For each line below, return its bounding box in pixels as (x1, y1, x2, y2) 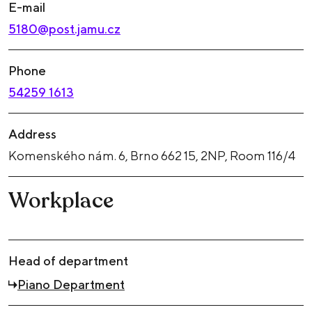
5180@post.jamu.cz (8, 22, 120, 37)
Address (8, 127, 56, 142)
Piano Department (17, 276, 125, 292)
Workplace (8, 187, 114, 216)
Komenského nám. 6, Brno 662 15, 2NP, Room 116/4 (8, 148, 295, 164)
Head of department (8, 253, 128, 269)
